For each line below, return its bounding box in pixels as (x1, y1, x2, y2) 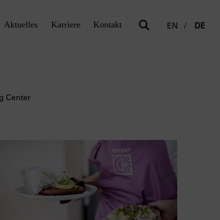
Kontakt (93, 20, 122, 29)
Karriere (51, 20, 81, 29)
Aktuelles (3, 20, 38, 29)
